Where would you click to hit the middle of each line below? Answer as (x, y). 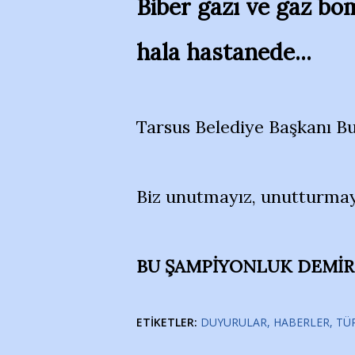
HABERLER (302, 322)
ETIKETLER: (167, 322)
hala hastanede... (224, 52)
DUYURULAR (234, 322)
